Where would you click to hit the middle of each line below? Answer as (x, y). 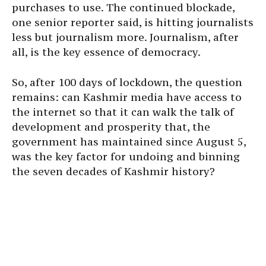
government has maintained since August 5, (129, 142)
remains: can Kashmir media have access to (127, 97)
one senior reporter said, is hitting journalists (133, 23)
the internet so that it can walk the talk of (123, 112)
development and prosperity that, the (111, 127)
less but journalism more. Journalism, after (125, 37)
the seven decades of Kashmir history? (113, 172)
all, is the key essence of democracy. (106, 52)
